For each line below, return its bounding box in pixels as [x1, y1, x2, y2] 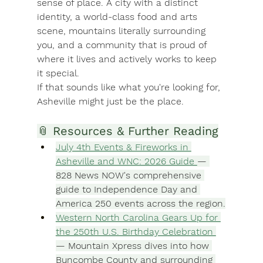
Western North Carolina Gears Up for [55, 212, 221, 224]
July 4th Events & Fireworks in [55, 141, 191, 153]
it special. [36, 68, 79, 79]
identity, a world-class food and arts [36, 11, 200, 23]
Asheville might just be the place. [36, 96, 184, 107]
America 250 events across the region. [55, 198, 225, 210]
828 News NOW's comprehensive [55, 170, 204, 181]
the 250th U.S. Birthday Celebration [55, 226, 216, 238]
